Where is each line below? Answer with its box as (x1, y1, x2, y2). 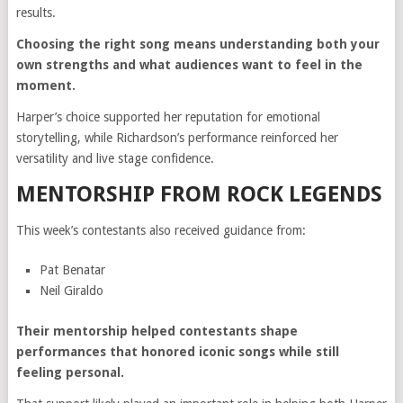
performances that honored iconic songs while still (15, 345, 339, 360)
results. (15, 5, 56, 21)
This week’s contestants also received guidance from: (15, 223, 306, 238)
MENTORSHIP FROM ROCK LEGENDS (15, 182, 382, 208)
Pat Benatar (40, 263, 106, 278)
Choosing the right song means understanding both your (15, 37, 380, 52)
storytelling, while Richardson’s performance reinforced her (15, 130, 338, 146)
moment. (15, 78, 76, 94)
